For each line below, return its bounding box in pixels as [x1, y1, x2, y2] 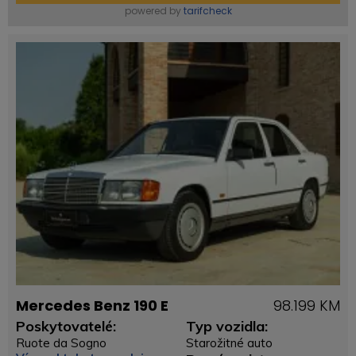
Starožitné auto [186, 335, 273, 350]
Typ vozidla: [186, 317, 268, 335]
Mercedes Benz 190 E [16, 296, 168, 315]
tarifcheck [183, 4, 232, 17]
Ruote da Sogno [16, 335, 106, 350]
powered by [124, 4, 184, 17]
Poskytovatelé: [16, 317, 116, 335]
